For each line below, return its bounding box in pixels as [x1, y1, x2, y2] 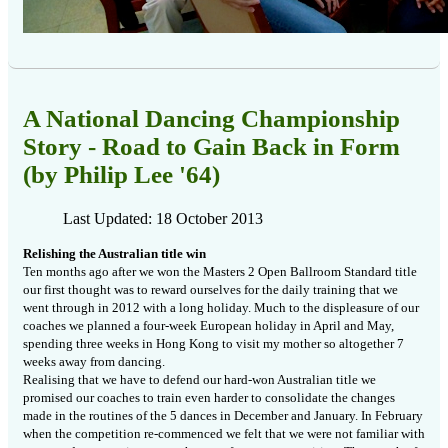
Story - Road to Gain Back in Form [23, 133, 400, 161]
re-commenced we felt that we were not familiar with [144, 425, 425, 441]
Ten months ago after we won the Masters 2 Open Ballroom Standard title [23, 263, 417, 279]
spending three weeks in [23, 335, 156, 351]
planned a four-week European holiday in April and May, [87, 317, 394, 333]
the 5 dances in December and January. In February [150, 407, 423, 423]
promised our [23, 389, 97, 405]
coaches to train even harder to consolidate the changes [97, 389, 395, 405]
